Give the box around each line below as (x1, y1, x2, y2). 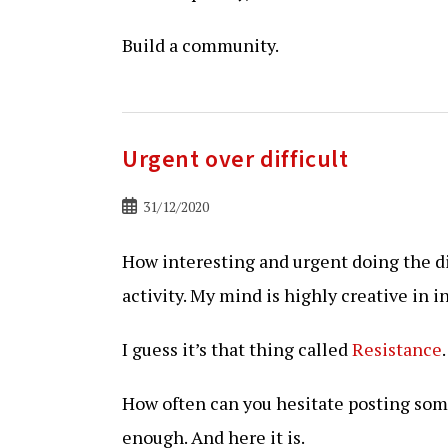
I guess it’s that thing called (122, 337, 352, 361)
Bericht (121, 196, 167, 215)
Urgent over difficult (122, 142, 349, 177)
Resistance (352, 337, 442, 361)
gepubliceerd (121, 217, 203, 236)
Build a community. (122, 33, 279, 57)
